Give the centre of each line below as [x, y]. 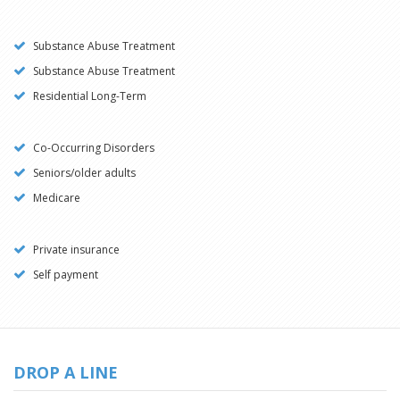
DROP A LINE [66, 372]
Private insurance [75, 250]
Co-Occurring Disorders [92, 148]
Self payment [64, 275]
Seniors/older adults [83, 173]
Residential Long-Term [88, 96]
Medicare [55, 198]
